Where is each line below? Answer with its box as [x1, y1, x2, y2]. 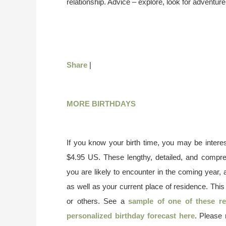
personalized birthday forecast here [67, 211, 195, 220]
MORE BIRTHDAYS [67, 99, 136, 108]
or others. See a [67, 197, 129, 205]
